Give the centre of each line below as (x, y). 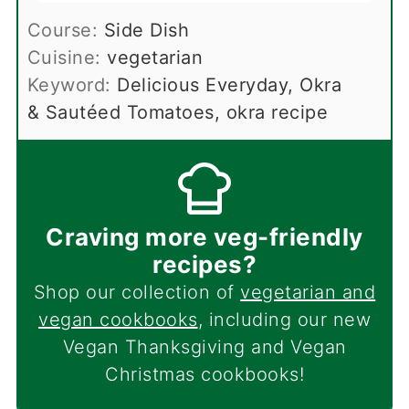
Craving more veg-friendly (204, 236)
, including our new (284, 319)
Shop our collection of (137, 292)
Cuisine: (67, 57)
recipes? (204, 264)
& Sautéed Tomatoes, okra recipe (178, 112)
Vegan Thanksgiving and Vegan (204, 346)
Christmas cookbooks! (204, 374)
